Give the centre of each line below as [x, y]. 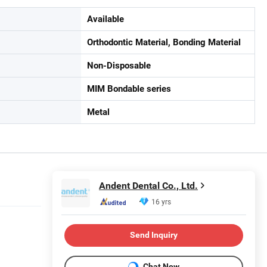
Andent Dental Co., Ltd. [148, 186]
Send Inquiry [154, 235]
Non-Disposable [119, 65]
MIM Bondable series [129, 89]
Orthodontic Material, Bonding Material [164, 42]
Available [105, 19]
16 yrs [161, 202]
